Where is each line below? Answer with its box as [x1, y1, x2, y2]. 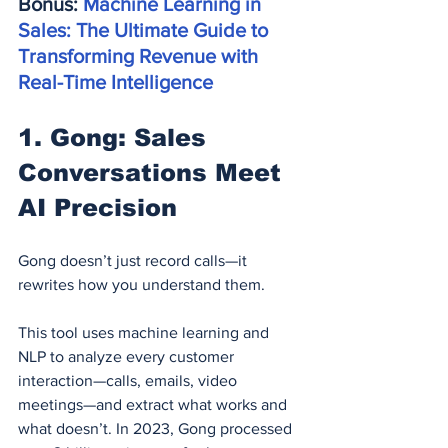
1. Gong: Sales [18, 123, 214, 151]
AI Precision [18, 193, 177, 221]
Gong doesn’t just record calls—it [18, 251, 251, 269]
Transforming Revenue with [18, 44, 263, 67]
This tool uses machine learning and [18, 323, 273, 341]
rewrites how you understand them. [18, 275, 265, 293]
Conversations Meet [18, 158, 289, 186]
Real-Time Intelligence [18, 70, 213, 93]
